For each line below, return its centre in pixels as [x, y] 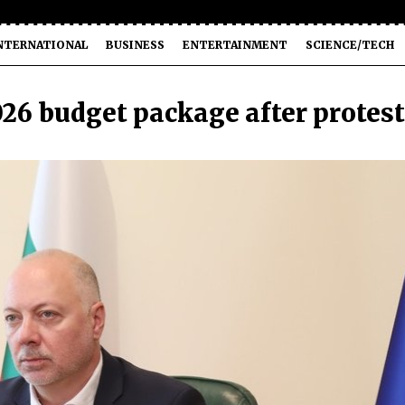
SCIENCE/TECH [350, 45]
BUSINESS [135, 45]
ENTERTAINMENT [235, 45]
